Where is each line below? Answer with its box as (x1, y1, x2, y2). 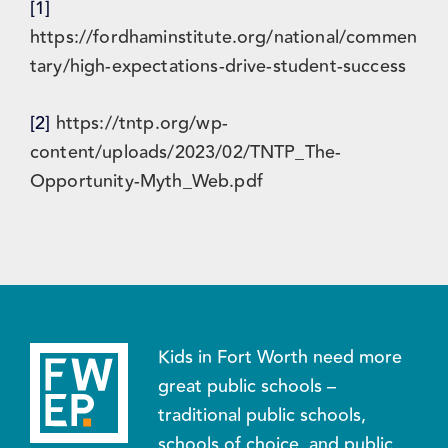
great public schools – (158, 371, 337, 400)
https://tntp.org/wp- (55, 109, 228, 138)
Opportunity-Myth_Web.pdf (30, 167, 263, 196)
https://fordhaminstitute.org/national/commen (30, 23, 418, 52)
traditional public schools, (158, 400, 367, 429)
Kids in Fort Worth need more (158, 342, 403, 371)
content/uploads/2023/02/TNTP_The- (30, 138, 342, 167)
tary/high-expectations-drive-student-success (30, 52, 407, 81)
